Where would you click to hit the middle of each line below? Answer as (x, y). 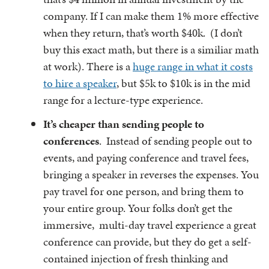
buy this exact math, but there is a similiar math (151, 50)
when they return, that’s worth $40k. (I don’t (143, 33)
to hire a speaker (80, 83)
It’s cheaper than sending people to (124, 124)
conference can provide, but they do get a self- (147, 242)
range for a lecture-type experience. (123, 100)
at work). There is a (88, 66)
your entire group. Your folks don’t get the (138, 208)
